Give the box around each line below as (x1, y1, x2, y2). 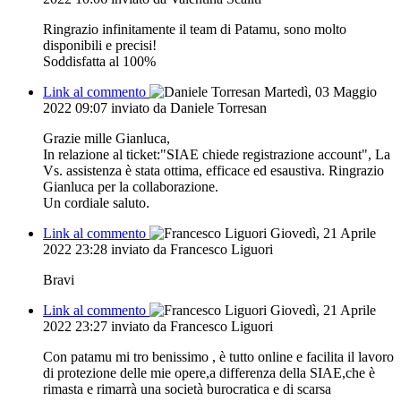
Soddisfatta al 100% (43, 53, 156, 69)
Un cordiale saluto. (43, 194, 149, 210)
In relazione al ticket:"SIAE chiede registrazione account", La (43, 146, 390, 162)
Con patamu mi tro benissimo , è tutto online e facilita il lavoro (43, 348, 394, 364)
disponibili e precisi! (43, 37, 157, 53)
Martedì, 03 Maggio (264, 83, 377, 99)
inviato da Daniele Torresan (111, 99, 267, 115)
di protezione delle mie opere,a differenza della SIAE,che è (43, 364, 375, 380)
